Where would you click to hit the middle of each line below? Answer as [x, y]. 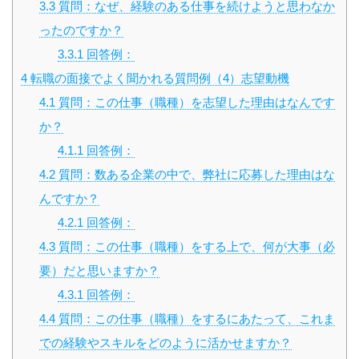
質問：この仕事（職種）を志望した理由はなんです [195, 103]
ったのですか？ [81, 30]
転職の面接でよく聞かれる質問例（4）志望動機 [158, 79]
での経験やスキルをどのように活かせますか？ [165, 343]
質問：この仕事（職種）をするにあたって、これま [195, 319]
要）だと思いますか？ [99, 271]
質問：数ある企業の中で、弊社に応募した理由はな [195, 175]
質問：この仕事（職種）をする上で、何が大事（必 [195, 247]
